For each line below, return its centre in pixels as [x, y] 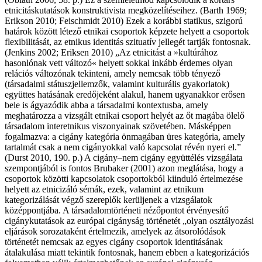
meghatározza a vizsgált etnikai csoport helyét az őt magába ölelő [125, 116]
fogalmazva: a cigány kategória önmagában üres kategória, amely [125, 137]
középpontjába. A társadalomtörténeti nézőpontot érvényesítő [117, 211]
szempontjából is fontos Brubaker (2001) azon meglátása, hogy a [124, 168]
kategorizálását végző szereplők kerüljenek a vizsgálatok [108, 200]
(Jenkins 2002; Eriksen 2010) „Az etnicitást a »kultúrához [111, 53]
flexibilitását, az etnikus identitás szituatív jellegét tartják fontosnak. [128, 42]
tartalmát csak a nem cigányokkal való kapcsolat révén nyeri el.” [123, 147]
